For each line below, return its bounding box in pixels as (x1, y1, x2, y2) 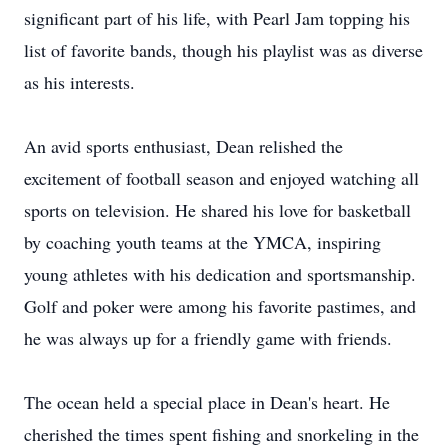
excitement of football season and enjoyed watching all (24, 166, 419, 190)
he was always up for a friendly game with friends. (24, 326, 392, 350)
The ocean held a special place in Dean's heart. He (24, 390, 390, 414)
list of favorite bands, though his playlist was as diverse (24, 38, 423, 62)
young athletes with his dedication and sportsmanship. (24, 262, 416, 286)
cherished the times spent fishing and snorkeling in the (24, 422, 419, 446)
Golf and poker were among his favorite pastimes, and (24, 294, 416, 318)
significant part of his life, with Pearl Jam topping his (24, 6, 410, 30)
